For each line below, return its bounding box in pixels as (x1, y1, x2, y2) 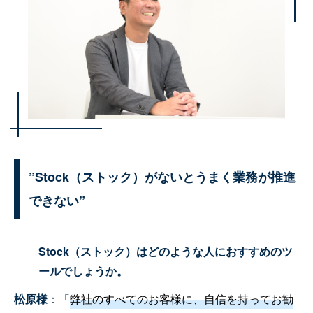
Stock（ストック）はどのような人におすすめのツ (38, 242, 293, 259)
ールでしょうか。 (38, 262, 128, 279)
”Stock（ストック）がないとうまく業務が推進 (29, 167, 296, 186)
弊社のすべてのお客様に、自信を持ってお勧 (70, 290, 293, 307)
